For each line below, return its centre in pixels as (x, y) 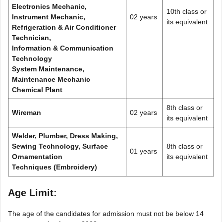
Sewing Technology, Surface (60, 146)
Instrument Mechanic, (49, 17)
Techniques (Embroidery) (55, 167)
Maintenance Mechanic (51, 79)
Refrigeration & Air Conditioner (64, 27)
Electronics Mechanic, (49, 6)
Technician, (31, 37)
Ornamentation (37, 156)
